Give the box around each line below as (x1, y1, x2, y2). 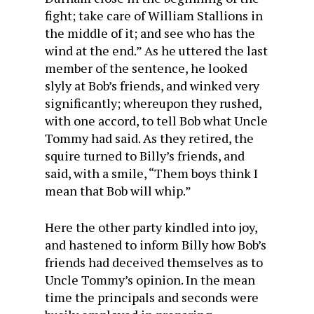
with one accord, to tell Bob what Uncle (45, 112, 268, 129)
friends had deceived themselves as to (45, 254, 263, 271)
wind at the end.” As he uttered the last (45, 42, 268, 59)
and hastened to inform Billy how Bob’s (45, 236, 266, 253)
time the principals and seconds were (45, 289, 259, 306)
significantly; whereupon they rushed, (45, 95, 261, 111)
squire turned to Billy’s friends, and (45, 147, 245, 164)
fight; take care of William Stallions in (45, 7, 263, 24)
